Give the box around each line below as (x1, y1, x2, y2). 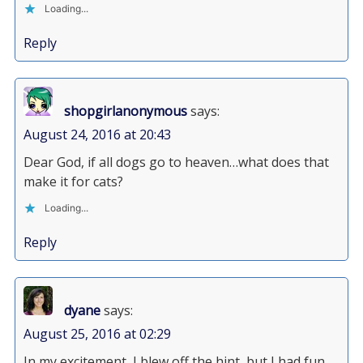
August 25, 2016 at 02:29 (23, 325, 171, 343)
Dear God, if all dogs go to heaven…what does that (23, 153, 329, 171)
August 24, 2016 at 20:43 (23, 126, 171, 143)
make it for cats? (23, 173, 123, 190)
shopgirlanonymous (63, 102, 187, 120)
